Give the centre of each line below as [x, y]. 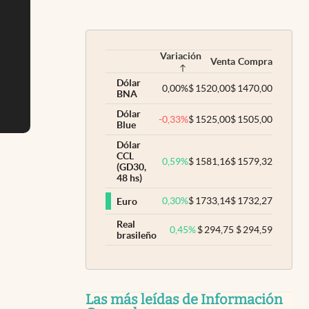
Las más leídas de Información [184, 299]
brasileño [137, 235]
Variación [181, 56]
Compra [255, 61]
